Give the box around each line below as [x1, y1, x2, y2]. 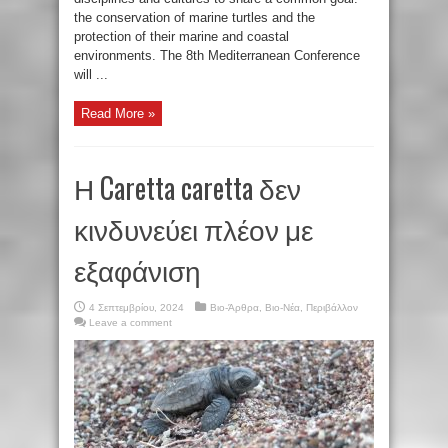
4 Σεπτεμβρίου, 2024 [89, 301, 184, 313]
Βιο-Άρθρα [210, 301, 259, 313]
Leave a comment [89, 316, 172, 328]
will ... [74, 66, 108, 82]
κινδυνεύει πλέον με [74, 207, 313, 249]
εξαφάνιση [74, 248, 201, 290]
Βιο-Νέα [265, 301, 300, 313]
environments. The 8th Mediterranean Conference [74, 47, 360, 63]
